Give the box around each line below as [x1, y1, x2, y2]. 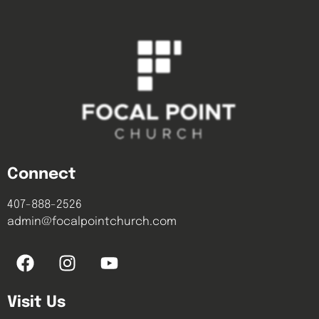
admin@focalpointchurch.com [7, 216, 177, 229]
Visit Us [7, 295, 66, 311]
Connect [7, 167, 76, 183]
